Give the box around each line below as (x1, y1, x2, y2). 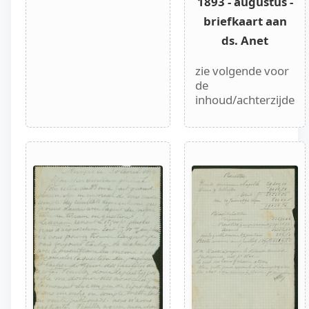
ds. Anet (221, 32, 268, 48)
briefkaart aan (203, 12, 287, 29)
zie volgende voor (195, 63, 289, 79)
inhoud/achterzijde (195, 92, 295, 108)
